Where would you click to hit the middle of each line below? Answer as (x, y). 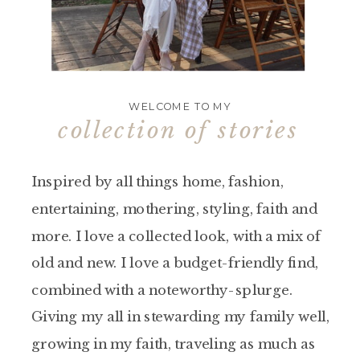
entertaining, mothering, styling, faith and (174, 209)
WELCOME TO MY (180, 106)
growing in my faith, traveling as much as (173, 344)
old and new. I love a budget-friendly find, (175, 263)
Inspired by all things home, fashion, (157, 182)
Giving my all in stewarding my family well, (181, 317)
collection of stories (178, 131)
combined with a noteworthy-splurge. (162, 290)
